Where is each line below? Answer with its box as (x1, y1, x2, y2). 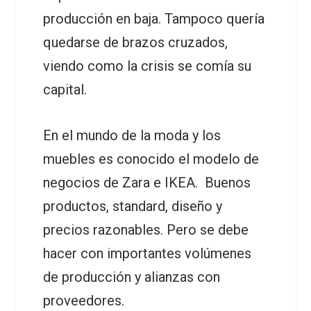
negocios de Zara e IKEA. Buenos (43, 174, 251, 191)
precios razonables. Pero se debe (43, 221, 249, 238)
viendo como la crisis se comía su (43, 58, 252, 74)
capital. (43, 81, 87, 98)
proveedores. (43, 292, 128, 309)
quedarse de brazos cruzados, (43, 34, 228, 51)
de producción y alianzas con (43, 269, 221, 285)
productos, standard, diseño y (43, 198, 223, 215)
